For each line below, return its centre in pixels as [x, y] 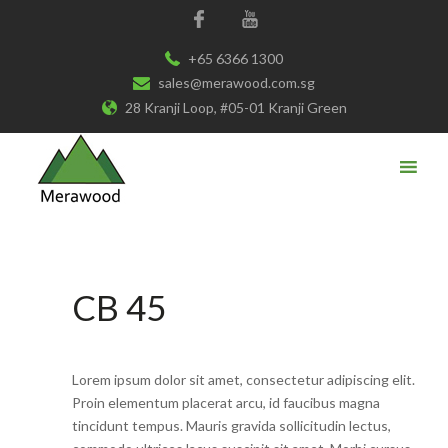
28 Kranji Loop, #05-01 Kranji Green [235, 107]
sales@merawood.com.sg [236, 82]
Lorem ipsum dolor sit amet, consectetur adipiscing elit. [244, 379]
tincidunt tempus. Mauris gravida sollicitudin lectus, [232, 425]
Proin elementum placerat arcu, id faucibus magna [226, 402]
